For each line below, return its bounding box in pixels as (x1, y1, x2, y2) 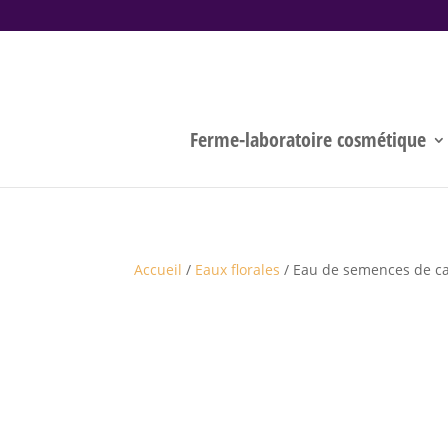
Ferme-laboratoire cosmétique (190, 126, 426, 153)
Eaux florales (195, 260, 281, 279)
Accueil (134, 260, 183, 279)
